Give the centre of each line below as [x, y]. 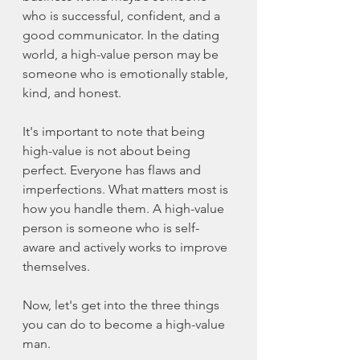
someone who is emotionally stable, [127, 74]
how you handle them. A [94, 209]
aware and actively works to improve [127, 247]
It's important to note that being [115, 132]
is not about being [138, 151]
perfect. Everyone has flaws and [113, 170]
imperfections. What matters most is [127, 190]
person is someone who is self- [111, 228]
